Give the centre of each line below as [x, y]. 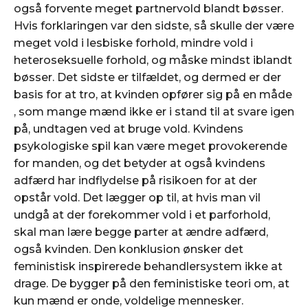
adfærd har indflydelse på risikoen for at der [135, 180]
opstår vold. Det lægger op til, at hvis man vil [137, 197]
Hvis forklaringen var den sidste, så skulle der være [154, 25]
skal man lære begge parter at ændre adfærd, [141, 232]
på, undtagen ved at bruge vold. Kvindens [129, 129]
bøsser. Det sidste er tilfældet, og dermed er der [147, 77]
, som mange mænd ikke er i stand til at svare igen [154, 111]
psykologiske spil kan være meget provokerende [151, 146]
